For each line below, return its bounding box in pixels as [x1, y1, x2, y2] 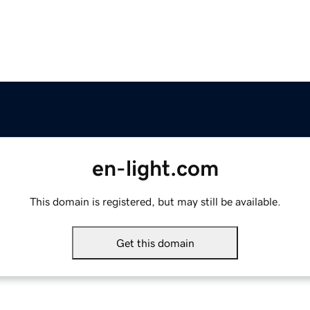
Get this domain [116, 237, 194, 249]
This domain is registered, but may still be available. [29, 196, 281, 208]
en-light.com [91, 157, 219, 180]
